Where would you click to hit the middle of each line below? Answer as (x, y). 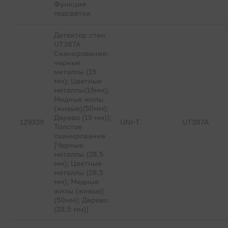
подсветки (73, 13)
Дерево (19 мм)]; (83, 117)
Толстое (68, 126)
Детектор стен (80, 35)
